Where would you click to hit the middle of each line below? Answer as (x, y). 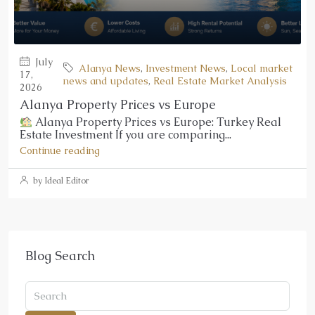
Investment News (185, 68)
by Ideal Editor (60, 180)
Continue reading (60, 150)
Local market (261, 68)
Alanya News (109, 68)
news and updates (105, 81)
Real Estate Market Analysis (220, 81)
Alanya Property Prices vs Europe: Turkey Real (157, 122)
